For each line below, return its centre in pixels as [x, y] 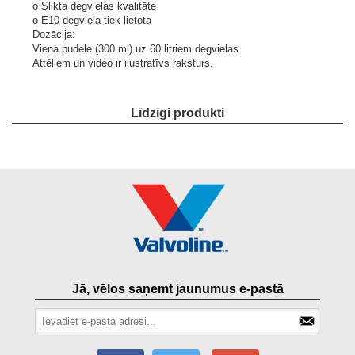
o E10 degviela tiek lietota [92, 20]
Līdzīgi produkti [181, 113]
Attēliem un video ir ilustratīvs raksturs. [123, 63]
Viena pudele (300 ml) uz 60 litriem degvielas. [137, 49]
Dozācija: [54, 34]
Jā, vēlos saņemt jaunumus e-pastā [181, 289]
